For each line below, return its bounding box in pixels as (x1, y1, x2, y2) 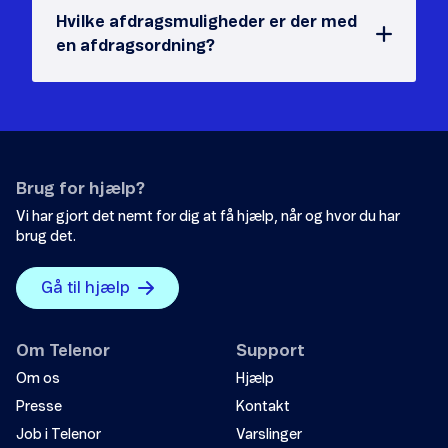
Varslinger (236, 428, 302, 443)
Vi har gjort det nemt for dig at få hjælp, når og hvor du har (16, 210, 400, 225)
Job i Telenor (16, 428, 101, 443)
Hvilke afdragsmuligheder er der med (56, 14, 357, 31)
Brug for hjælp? (16, 181, 145, 198)
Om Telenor (16, 343, 110, 360)
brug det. (16, 230, 76, 245)
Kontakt (236, 400, 290, 415)
